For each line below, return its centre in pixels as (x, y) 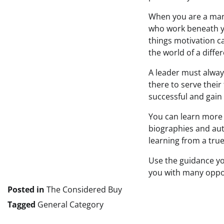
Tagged (22, 204)
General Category (70, 204)
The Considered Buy (84, 189)
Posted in (27, 189)
